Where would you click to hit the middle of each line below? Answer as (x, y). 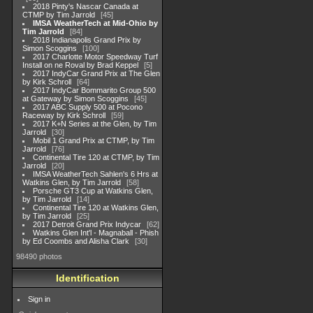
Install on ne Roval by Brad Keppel (80, 65)
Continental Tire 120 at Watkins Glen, (96, 208)
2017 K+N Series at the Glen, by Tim (95, 124)
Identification (87, 278)
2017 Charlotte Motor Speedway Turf (96, 57)
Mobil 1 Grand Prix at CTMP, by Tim (94, 140)
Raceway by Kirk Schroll (64, 115)
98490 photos (39, 256)
